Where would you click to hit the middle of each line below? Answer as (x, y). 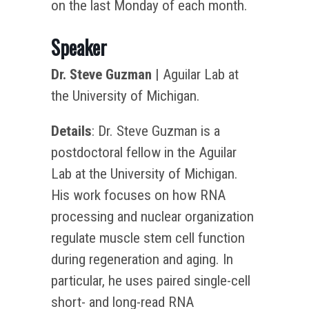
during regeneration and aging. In (142, 259)
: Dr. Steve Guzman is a (156, 131)
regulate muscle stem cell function (148, 238)
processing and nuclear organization (152, 216)
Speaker (79, 47)
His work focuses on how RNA (138, 195)
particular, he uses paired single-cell (151, 280)
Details (71, 131)
